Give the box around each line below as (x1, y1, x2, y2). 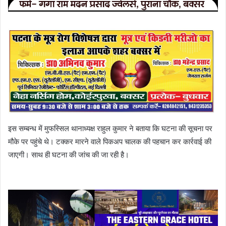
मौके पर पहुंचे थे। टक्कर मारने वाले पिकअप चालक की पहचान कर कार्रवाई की (8, 136, 211, 146)
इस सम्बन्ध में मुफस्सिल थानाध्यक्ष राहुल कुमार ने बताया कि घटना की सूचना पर (8, 123, 212, 133)
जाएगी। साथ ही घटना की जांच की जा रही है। (8, 149, 129, 159)
